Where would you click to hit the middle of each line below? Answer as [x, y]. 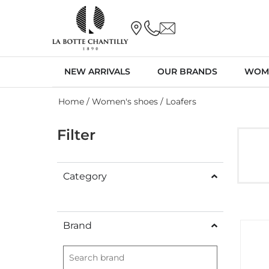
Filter [76, 134]
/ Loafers [177, 101]
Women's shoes [125, 101]
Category [85, 176]
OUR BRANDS [187, 71]
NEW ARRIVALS [97, 71]
